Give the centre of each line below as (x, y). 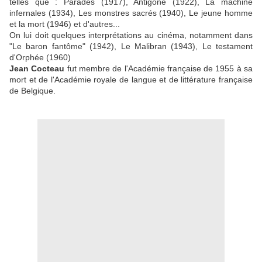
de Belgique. (32, 91)
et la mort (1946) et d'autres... (65, 24)
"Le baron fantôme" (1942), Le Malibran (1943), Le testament (131, 46)
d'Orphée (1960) (40, 58)
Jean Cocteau (37, 69)
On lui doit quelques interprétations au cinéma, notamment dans (131, 35)
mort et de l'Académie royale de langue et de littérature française (131, 80)
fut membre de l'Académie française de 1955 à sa (159, 69)
